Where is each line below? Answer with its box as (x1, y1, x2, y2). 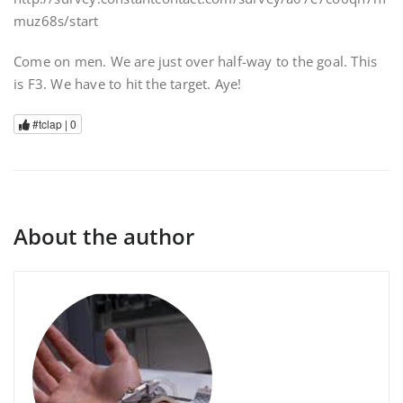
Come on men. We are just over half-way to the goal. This (13, 52, 378, 70)
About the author (13, 221, 194, 252)
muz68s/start (13, 12, 99, 30)
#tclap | (30, 116, 70, 132)
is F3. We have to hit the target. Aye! (13, 75, 242, 93)
